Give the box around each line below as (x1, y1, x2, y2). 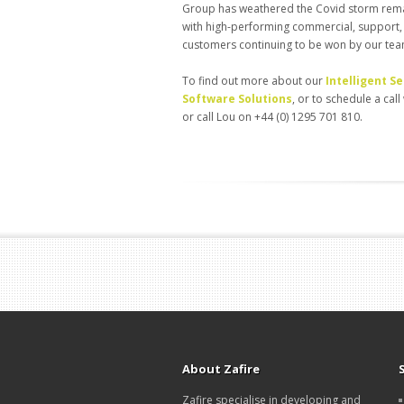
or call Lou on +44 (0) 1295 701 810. (182, 109, 363, 125)
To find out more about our (182, 73, 326, 89)
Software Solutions (182, 91, 292, 107)
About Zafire (182, 361, 260, 378)
